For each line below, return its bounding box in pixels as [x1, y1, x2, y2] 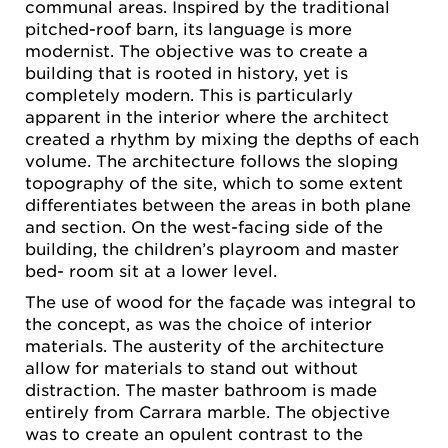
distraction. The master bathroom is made [25, 379, 377, 400]
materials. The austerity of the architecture [25, 335, 384, 356]
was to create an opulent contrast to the [25, 423, 363, 444]
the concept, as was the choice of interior [25, 313, 372, 334]
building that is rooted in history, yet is [25, 61, 348, 82]
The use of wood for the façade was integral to [25, 291, 416, 312]
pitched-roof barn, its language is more [25, 17, 352, 38]
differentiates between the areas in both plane [25, 193, 411, 214]
